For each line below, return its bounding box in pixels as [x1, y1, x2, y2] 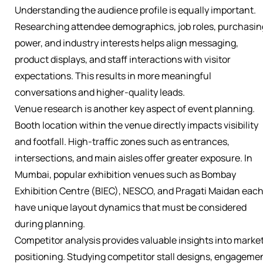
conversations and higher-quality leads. [15, 86, 185, 99]
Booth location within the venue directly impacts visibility [15, 119, 258, 132]
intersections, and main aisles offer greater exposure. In [15, 151, 252, 165]
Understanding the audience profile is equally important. [15, 4, 256, 17]
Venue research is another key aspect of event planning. [15, 102, 255, 116]
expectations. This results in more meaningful [15, 69, 211, 83]
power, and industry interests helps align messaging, [15, 36, 238, 50]
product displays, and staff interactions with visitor [15, 53, 231, 66]
